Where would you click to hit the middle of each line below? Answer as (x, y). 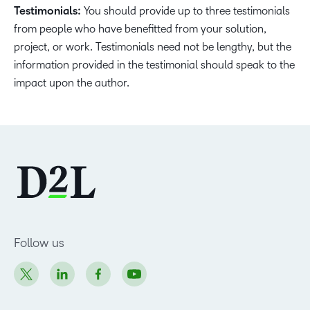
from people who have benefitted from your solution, (140, 29)
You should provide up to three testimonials (185, 11)
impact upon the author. (72, 83)
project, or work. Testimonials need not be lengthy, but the (153, 47)
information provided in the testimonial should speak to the (154, 65)
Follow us (39, 243)
